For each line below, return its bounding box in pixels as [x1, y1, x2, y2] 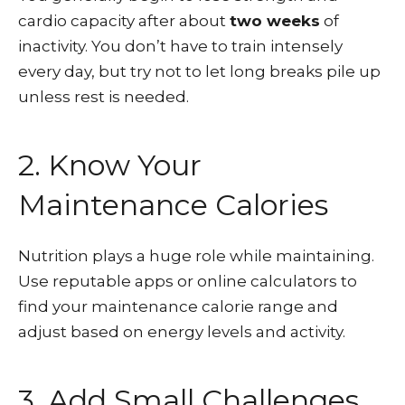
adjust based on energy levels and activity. [18, 323, 345, 341]
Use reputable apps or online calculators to [18, 272, 357, 290]
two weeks [230, 12, 320, 30]
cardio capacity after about [18, 12, 230, 30]
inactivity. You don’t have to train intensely [18, 37, 343, 55]
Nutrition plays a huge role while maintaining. [18, 247, 374, 265]
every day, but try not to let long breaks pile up [18, 62, 381, 80]
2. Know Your [18, 147, 202, 183]
